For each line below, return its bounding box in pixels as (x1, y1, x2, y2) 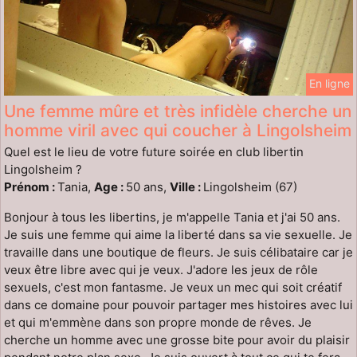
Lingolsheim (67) (203, 178, 297, 194)
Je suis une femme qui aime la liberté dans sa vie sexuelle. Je (4, 226, 352, 242)
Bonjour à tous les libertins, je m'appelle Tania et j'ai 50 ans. (4, 209, 340, 225)
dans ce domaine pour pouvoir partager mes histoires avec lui (4, 296, 353, 312)
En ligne (309, 76, 350, 90)
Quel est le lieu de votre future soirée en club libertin (4, 143, 304, 159)
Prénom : (4, 178, 57, 194)
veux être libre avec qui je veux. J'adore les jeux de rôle (4, 261, 318, 277)
